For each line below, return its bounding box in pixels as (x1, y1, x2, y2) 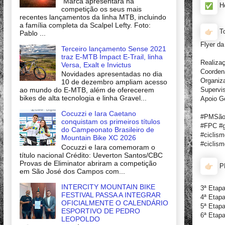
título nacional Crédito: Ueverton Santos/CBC (20, 151, 163, 160)
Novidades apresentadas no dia (61, 70, 162, 78)
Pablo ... (20, 29, 46, 37)
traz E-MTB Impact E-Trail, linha (61, 52, 163, 61)
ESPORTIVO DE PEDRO (61, 207, 140, 215)
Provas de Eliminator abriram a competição (20, 159, 157, 168)
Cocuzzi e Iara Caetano (61, 109, 136, 118)
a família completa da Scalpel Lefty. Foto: (20, 21, 151, 29)
